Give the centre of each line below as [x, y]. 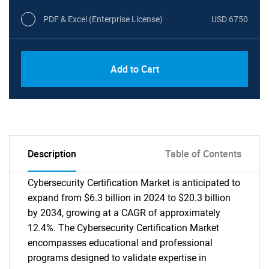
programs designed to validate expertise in [117, 258]
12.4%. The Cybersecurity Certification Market [123, 228]
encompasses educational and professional [120, 243]
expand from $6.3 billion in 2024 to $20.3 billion [129, 198]
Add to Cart [134, 69]
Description [52, 154]
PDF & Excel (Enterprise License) [103, 19]
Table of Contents [203, 154]
